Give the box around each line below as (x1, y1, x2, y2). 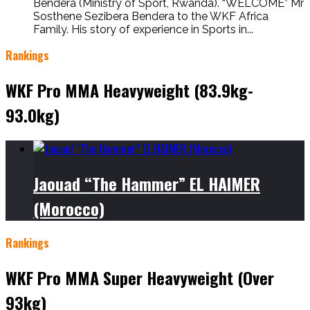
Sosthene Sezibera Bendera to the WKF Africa (33, 9, 268, 23)
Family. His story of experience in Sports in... (33, 22, 253, 36)
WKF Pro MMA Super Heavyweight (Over (6, 265, 274, 291)
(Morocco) (33, 196, 104, 221)
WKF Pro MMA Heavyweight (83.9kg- (6, 77, 253, 102)
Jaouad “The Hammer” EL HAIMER (33, 171, 260, 197)
